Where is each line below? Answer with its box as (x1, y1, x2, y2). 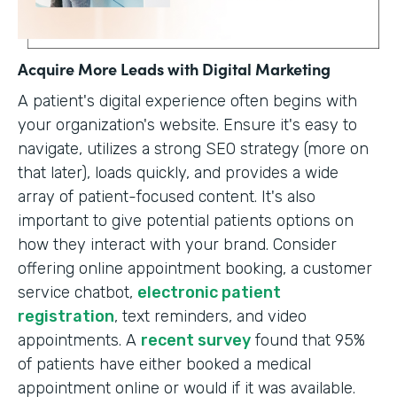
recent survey (141, 331, 251, 351)
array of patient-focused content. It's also (18, 187, 315, 207)
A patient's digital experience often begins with (18, 91, 357, 112)
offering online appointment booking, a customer (18, 259, 372, 279)
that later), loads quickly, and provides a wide (18, 163, 339, 183)
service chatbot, (18, 283, 137, 303)
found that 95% (251, 331, 365, 351)
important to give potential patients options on (18, 211, 354, 231)
